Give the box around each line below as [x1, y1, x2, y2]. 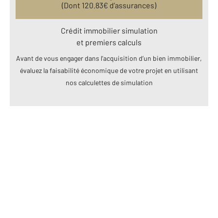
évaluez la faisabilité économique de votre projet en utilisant [20, 66, 198, 74]
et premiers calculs [76, 37, 142, 47]
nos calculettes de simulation [65, 78, 153, 87]
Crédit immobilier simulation [60, 25, 158, 35]
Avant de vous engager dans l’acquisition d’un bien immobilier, [16, 54, 202, 62]
